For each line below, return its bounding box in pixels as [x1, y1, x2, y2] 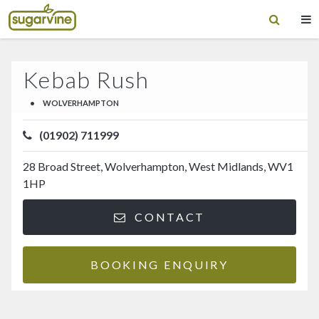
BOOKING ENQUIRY [90, 257, 229, 271]
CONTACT [130, 209, 206, 224]
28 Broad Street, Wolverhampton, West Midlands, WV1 [23, 159, 293, 174]
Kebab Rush [23, 65, 150, 93]
